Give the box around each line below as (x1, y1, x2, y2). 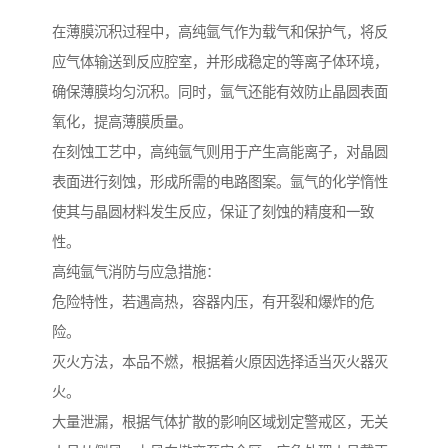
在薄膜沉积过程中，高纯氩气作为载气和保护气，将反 (52, 23, 388, 40)
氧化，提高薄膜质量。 (52, 113, 192, 130)
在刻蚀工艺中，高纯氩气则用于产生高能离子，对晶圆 (52, 143, 388, 160)
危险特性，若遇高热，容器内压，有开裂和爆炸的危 (52, 293, 374, 310)
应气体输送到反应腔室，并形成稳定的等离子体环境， (52, 53, 388, 70)
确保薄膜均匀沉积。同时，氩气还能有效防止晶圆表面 (52, 83, 388, 100)
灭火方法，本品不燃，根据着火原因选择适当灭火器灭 (52, 353, 388, 370)
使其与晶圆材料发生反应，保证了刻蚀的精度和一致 (52, 203, 374, 220)
